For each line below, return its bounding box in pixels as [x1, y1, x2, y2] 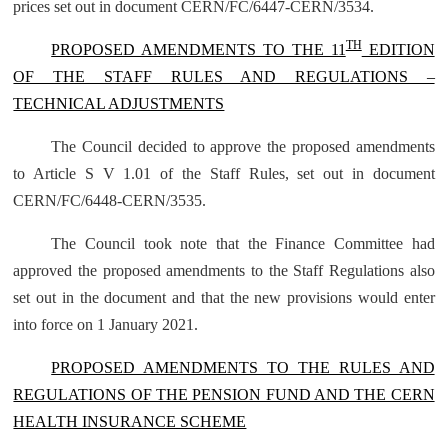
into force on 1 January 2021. [13, 316, 199, 333]
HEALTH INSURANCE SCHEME [13, 413, 247, 430]
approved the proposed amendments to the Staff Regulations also [13, 262, 435, 279]
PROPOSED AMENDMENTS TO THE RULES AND [51, 359, 435, 376]
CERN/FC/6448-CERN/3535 [13, 192, 203, 209]
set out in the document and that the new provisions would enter [13, 289, 435, 306]
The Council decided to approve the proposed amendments [51, 138, 435, 155]
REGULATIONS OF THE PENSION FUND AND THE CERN [13, 386, 435, 403]
